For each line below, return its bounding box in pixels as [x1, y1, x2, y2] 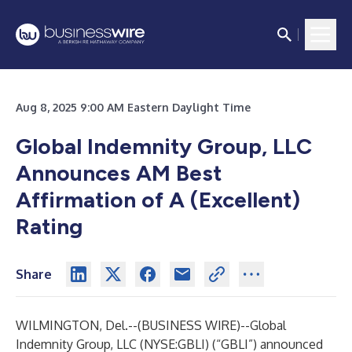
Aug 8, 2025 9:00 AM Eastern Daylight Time [16, 101, 251, 114]
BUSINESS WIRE [141, 317, 236, 333]
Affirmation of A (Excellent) [16, 186, 300, 213]
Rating [16, 213, 82, 240]
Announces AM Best [16, 159, 222, 186]
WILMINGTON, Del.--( [16, 317, 141, 333]
